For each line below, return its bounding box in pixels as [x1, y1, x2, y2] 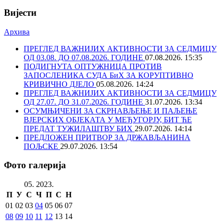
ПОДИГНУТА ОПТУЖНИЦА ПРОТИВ [24, 62, 162, 71]
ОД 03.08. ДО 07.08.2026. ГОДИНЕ [24, 53, 145, 62]
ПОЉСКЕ [24, 142, 60, 150]
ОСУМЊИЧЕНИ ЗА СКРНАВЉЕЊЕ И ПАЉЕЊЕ [24, 106, 197, 115]
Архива [4, 27, 30, 36]
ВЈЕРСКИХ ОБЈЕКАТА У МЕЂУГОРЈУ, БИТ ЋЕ [24, 115, 192, 124]
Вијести [4, 7, 37, 18]
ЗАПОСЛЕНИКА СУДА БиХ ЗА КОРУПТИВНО [24, 71, 193, 79]
